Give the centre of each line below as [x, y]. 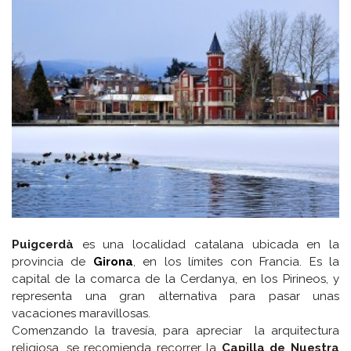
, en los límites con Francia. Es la [236, 261]
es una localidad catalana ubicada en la [206, 244]
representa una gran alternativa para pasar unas [175, 296]
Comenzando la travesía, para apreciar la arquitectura [175, 330]
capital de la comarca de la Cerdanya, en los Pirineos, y [175, 279]
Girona [113, 261]
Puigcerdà [43, 244]
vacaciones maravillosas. [81, 313]
